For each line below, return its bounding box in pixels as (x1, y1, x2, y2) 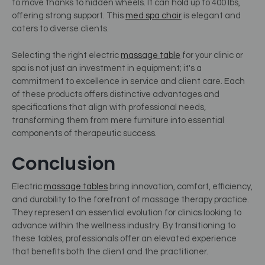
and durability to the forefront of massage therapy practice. (12, 195, 249, 205)
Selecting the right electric (12, 50, 121, 60)
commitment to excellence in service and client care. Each (12, 76, 245, 86)
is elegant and (182, 11, 241, 21)
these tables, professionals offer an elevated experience (12, 234, 237, 244)
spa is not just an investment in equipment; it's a (12, 63, 202, 73)
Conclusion (12, 151, 116, 177)
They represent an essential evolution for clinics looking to (12, 208, 241, 218)
